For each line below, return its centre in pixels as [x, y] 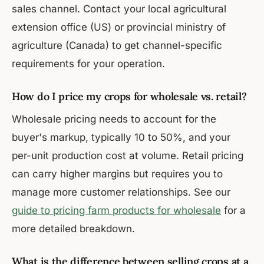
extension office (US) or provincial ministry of [119, 27]
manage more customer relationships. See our [121, 192]
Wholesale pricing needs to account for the [114, 119]
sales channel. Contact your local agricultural [119, 9]
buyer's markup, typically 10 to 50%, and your [121, 138]
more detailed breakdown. [73, 229]
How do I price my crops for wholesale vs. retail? [129, 97]
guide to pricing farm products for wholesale [116, 211]
